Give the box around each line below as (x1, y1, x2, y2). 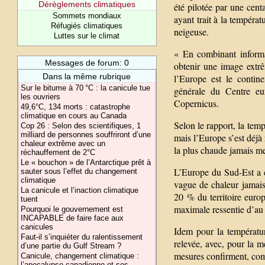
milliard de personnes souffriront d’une (21, 130, 151, 139)
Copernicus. (174, 96, 219, 109)
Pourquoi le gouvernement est (21, 205, 124, 214)
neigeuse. (174, 25, 209, 38)
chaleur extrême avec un (21, 139, 106, 148)
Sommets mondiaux (52, 11, 121, 20)
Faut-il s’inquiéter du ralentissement (21, 232, 143, 241)
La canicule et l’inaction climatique (21, 186, 139, 195)
